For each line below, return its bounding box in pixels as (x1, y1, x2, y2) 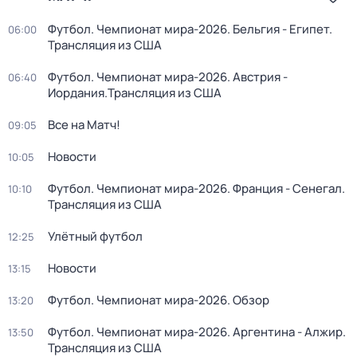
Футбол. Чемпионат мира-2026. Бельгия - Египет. (48, 21, 332, 37)
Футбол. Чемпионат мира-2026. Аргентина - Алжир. (48, 324, 346, 340)
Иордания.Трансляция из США (48, 84, 222, 101)
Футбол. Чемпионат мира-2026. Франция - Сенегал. (48, 180, 345, 197)
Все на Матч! (48, 116, 120, 133)
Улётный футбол (48, 228, 143, 245)
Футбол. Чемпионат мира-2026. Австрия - (48, 69, 288, 85)
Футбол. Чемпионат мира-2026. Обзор (48, 292, 269, 308)
